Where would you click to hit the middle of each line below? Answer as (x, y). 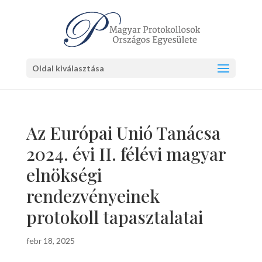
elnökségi (64, 175)
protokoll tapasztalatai (114, 217)
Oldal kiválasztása (68, 68)
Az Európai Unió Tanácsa (123, 133)
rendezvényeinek (93, 196)
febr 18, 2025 (50, 241)
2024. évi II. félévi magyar (126, 154)
